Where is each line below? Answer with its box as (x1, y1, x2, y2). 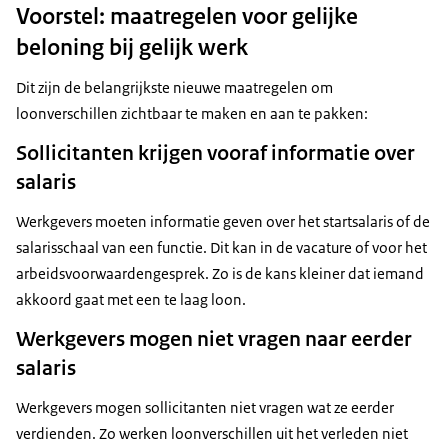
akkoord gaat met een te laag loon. (16, 289, 246, 309)
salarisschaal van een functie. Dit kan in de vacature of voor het (16, 237, 427, 257)
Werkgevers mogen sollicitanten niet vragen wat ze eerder (16, 397, 394, 417)
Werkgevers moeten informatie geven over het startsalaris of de (16, 211, 430, 231)
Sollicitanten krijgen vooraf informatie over (16, 139, 415, 166)
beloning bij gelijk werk (16, 31, 248, 62)
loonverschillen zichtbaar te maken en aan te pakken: (16, 103, 368, 123)
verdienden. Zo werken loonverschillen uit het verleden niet (16, 423, 408, 443)
